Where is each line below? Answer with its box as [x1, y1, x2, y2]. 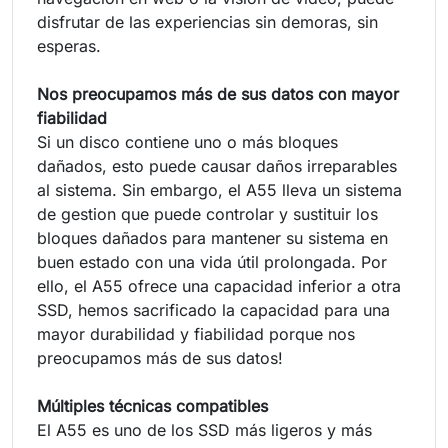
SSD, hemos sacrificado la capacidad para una [37, 299, 390, 320]
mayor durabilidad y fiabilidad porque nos [37, 323, 355, 344]
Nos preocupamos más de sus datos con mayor [37, 83, 399, 104]
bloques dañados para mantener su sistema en [37, 227, 388, 248]
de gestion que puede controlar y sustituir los [37, 203, 378, 224]
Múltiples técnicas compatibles [37, 395, 268, 416]
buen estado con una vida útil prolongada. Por [37, 251, 387, 272]
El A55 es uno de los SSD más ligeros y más [37, 419, 372, 440]
